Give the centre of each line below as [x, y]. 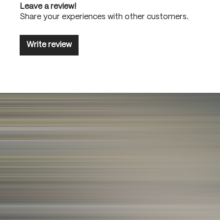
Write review [49, 45]
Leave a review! [48, 7]
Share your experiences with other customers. [104, 17]
